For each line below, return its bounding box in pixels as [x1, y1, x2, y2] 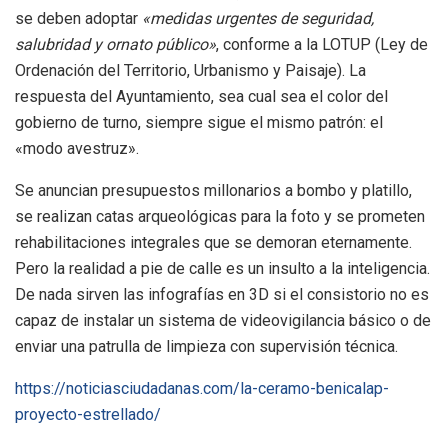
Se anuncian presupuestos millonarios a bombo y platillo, [15, 180, 412, 200]
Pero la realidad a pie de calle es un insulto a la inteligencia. [15, 258, 430, 278]
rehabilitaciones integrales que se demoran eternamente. [15, 232, 412, 252]
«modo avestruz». [15, 138, 139, 158]
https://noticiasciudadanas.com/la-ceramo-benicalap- [15, 378, 389, 398]
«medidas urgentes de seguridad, [142, 8, 374, 28]
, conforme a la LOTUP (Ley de [216, 34, 428, 54]
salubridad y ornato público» [15, 34, 216, 54]
